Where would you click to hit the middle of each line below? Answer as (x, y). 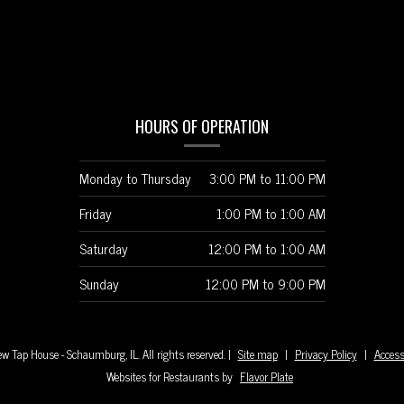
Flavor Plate (266, 376)
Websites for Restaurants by (171, 376)
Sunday (99, 284)
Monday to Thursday (135, 179)
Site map (257, 353)
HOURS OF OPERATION (202, 127)
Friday (95, 214)
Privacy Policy (326, 353)
